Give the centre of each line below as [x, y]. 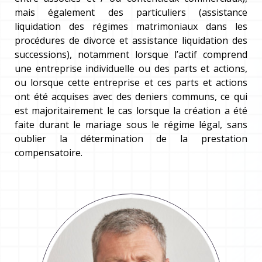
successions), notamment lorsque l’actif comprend [131, 54]
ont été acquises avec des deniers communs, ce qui [131, 96]
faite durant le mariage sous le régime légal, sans [131, 125]
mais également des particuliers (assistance [131, 12]
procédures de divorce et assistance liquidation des [131, 40]
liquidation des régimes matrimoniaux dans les [131, 26]
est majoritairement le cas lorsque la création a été [131, 111]
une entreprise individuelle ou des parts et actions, [131, 68]
